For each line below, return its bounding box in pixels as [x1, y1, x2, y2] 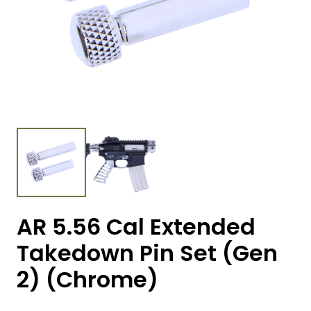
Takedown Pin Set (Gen [17, 237, 278, 269]
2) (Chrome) [17, 264, 158, 296]
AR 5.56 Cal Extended [17, 211, 255, 243]
